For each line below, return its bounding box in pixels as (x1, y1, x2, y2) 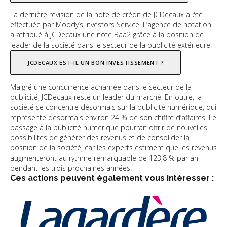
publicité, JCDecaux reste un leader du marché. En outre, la (10, 92, 202, 102)
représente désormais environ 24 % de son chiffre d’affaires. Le (10, 112, 216, 122)
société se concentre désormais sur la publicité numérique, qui (10, 102, 216, 112)
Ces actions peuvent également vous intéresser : (10, 173, 214, 183)
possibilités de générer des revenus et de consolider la (10, 132, 190, 142)
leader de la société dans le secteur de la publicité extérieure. (10, 40, 212, 50)
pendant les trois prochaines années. (10, 163, 132, 173)
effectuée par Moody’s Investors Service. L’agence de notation (10, 19, 211, 29)
